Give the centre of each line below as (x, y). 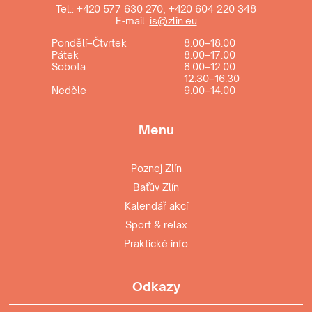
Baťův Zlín (156, 187)
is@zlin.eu (173, 20)
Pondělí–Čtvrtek (89, 42)
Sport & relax (156, 224)
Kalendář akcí (156, 205)
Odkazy (156, 286)
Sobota (69, 66)
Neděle (69, 90)
